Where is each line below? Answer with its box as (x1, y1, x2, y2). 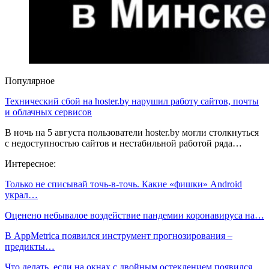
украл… (5, 190, 38, 201)
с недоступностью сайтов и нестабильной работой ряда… (5, 138, 242, 149)
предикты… (5, 241, 55, 252)
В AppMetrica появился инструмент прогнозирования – (5, 231, 232, 241)
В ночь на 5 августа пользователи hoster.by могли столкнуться (5, 127, 259, 138)
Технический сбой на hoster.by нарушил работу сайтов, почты (5, 96, 259, 107)
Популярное (5, 76, 55, 86)
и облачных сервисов (5, 107, 92, 118)
